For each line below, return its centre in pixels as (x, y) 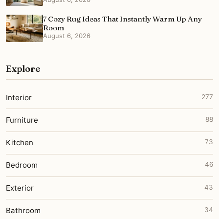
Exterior (20, 188)
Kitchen (20, 143)
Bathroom (23, 210)
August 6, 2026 (67, 35)
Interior (19, 97)
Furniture (22, 120)
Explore (23, 69)
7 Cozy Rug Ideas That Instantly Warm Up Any (122, 19)
